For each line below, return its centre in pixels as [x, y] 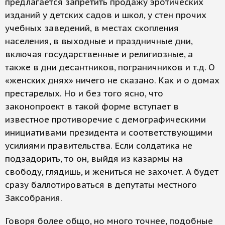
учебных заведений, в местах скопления [92, 28]
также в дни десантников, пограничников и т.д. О [110, 67]
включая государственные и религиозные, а [99, 54]
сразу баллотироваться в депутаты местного [101, 185]
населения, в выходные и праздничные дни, [99, 41]
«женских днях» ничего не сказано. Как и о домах [112, 80]
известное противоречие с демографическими [105, 120]
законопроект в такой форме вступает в [92, 106]
